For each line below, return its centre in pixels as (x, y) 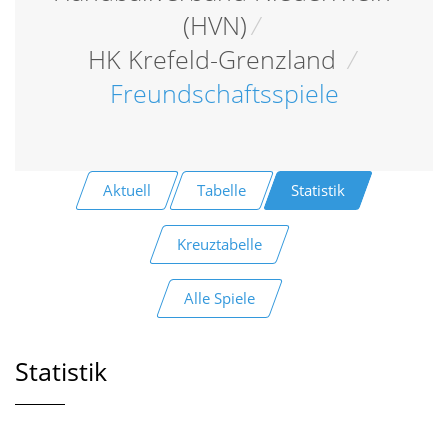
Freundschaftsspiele (224, 93)
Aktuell (126, 189)
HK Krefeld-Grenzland (215, 59)
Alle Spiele (219, 297)
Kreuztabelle (219, 243)
